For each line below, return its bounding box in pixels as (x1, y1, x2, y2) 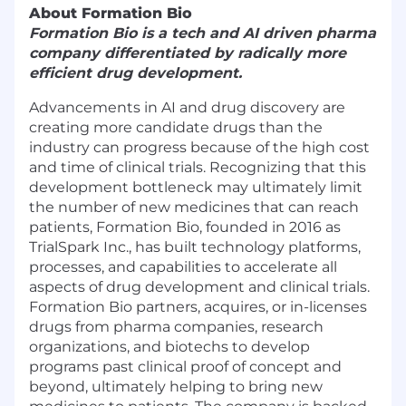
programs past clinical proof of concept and (29, 357, 342, 375)
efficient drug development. (29, 63, 242, 82)
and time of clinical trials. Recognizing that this (29, 158, 366, 176)
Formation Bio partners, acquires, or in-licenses (29, 297, 367, 315)
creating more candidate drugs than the (29, 118, 323, 136)
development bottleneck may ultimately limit (29, 178, 362, 196)
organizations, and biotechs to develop (29, 337, 310, 355)
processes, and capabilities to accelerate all (29, 257, 337, 275)
